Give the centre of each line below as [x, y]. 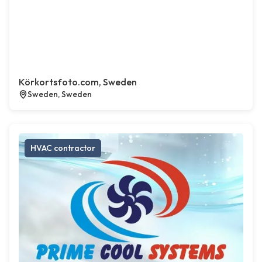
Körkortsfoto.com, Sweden [78, 82]
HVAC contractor [63, 148]
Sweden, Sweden [60, 94]
